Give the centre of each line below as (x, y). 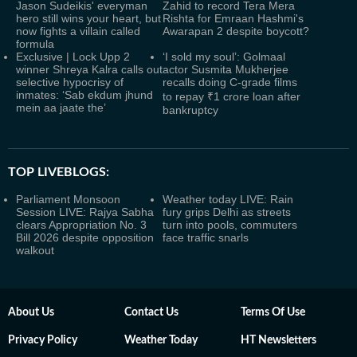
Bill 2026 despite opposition (85, 237)
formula (35, 44)
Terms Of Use (273, 312)
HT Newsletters (279, 340)
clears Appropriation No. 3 (81, 225)
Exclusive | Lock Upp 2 (73, 57)
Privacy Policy (43, 340)
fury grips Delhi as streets (227, 212)
